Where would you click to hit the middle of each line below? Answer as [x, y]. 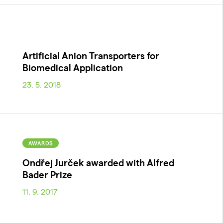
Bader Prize [47, 175]
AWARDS [40, 143]
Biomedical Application [72, 67]
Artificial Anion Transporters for [91, 55]
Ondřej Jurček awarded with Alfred [98, 163]
